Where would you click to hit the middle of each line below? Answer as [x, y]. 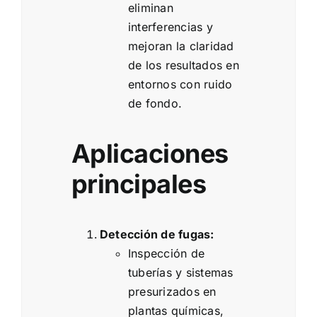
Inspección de [167, 254]
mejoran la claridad [181, 46]
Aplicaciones [150, 154]
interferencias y [171, 27]
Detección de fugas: [157, 235]
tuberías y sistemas [181, 273]
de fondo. [155, 104]
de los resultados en [184, 65]
